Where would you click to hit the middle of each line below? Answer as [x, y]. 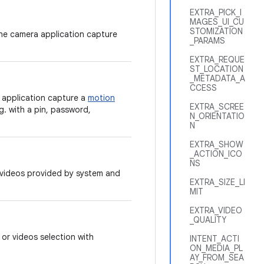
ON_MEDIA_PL [216, 248]
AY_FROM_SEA [217, 258]
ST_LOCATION [217, 69]
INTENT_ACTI [214, 239]
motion [101, 98]
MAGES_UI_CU [217, 22]
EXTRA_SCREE [217, 107]
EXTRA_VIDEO [216, 210]
